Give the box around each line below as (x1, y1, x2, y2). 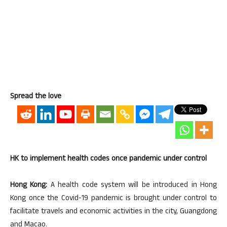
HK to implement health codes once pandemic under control (10, 153, 207, 166)
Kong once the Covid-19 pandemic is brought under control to (10, 193, 217, 205)
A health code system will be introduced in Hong (47, 179, 217, 192)
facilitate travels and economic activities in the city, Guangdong (10, 206, 217, 218)
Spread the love (10, 91, 61, 103)
